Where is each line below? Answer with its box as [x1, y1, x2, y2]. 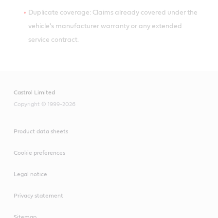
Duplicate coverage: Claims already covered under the [28, 9, 198, 16]
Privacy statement [14, 192, 63, 199]
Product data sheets [14, 128, 68, 134]
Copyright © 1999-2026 [14, 101, 75, 107]
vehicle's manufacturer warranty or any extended [28, 22, 182, 30]
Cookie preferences [14, 149, 65, 156]
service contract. [28, 36, 79, 43]
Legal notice [14, 171, 47, 177]
